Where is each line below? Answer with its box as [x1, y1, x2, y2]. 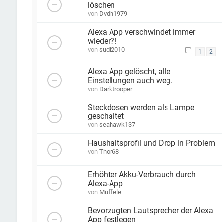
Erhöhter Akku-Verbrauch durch [87, 170, 196, 179]
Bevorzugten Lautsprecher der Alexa [87, 206, 213, 215]
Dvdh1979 [99, 9, 127, 17]
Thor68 [99, 147, 119, 155]
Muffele [99, 188, 121, 196]
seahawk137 [99, 120, 135, 128]
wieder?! [87, 36, 116, 46]
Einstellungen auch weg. [87, 76, 172, 85]
